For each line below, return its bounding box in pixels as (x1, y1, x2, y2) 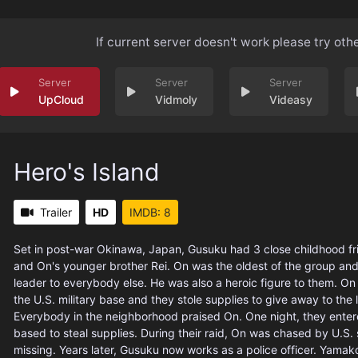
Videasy (269, 93, 313, 107)
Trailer (40, 205, 72, 220)
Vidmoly (155, 93, 198, 107)
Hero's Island (14, 157, 160, 187)
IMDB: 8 (129, 205, 171, 220)
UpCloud (38, 93, 84, 107)
